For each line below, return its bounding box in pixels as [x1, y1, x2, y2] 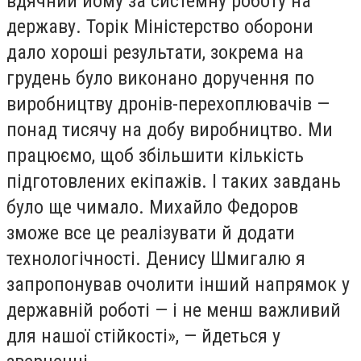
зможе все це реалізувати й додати [6, 222, 295, 245]
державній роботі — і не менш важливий [6, 299, 341, 322]
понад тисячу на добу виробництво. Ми [6, 118, 333, 142]
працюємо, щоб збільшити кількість [6, 144, 304, 168]
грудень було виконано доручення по [6, 67, 314, 90]
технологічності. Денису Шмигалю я [6, 247, 305, 271]
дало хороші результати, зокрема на [6, 41, 304, 64]
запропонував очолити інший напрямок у [6, 273, 350, 297]
